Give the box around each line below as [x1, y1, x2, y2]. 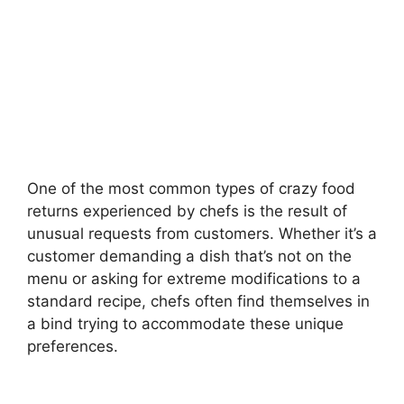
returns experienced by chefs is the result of [27, 202, 347, 220]
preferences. [27, 337, 118, 355]
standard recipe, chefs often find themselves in [27, 292, 370, 310]
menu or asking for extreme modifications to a [27, 270, 361, 288]
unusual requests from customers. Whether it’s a [27, 225, 377, 243]
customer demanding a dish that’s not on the [27, 247, 352, 265]
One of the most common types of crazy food [27, 179, 355, 197]
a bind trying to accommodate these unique [27, 315, 344, 333]
